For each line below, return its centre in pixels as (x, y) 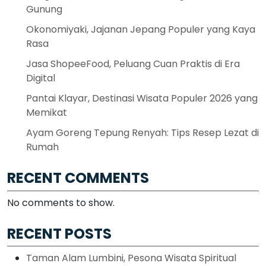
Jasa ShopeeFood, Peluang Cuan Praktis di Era (133, 64)
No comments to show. (61, 202)
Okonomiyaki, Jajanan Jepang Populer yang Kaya (141, 29)
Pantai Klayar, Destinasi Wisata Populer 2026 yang (142, 98)
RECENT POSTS (59, 233)
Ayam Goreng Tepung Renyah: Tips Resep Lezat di (142, 132)
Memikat (47, 112)
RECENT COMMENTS (78, 178)
